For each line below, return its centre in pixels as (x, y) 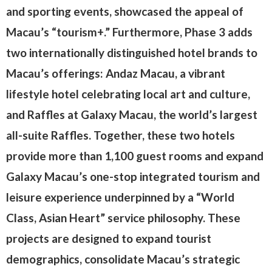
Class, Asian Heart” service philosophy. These (123, 218)
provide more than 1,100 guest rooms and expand (135, 156)
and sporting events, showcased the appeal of (125, 11)
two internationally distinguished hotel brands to (132, 53)
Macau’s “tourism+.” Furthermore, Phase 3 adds (129, 32)
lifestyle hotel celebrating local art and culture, (128, 94)
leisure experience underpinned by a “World (120, 197)
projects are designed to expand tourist (109, 238)
